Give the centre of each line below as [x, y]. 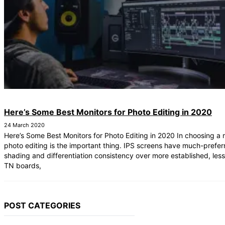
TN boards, [23, 166]
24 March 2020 [24, 125]
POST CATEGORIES [42, 205]
